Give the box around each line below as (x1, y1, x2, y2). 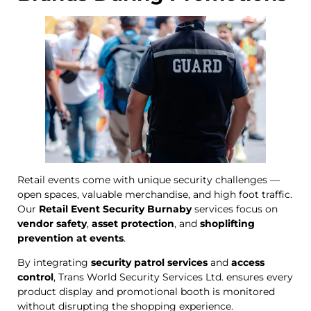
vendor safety (17, 217, 87, 230)
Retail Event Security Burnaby (39, 203, 192, 216)
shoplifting (200, 217, 255, 230)
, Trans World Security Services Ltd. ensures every (53, 271, 293, 284)
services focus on (192, 203, 278, 216)
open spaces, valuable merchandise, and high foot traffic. (17, 188, 292, 201)
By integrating (17, 256, 91, 269)
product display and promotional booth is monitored (17, 285, 275, 299)
